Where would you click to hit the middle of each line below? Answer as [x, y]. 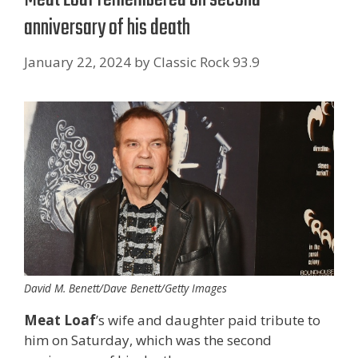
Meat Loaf [60, 320]
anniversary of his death [107, 28]
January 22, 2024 [78, 62]
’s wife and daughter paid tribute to [208, 320]
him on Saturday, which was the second [148, 340]
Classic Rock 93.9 [207, 62]
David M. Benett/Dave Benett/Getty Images [125, 288]
